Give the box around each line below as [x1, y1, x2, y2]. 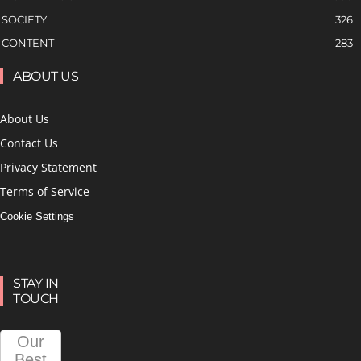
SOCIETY [2, 13, 47, 27]
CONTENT [2, 36, 54, 50]
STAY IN [13, 276, 59, 292]
